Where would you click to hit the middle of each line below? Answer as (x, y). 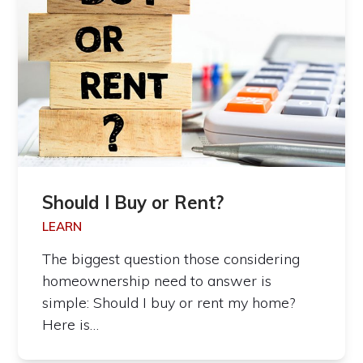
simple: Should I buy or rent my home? (169, 303)
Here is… (71, 325)
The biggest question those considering (171, 259)
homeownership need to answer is (157, 281)
